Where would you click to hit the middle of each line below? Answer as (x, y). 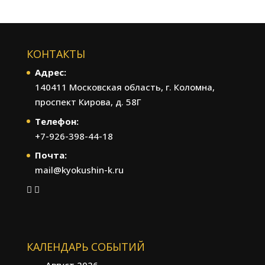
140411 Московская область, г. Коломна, (125, 87)
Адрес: (50, 72)
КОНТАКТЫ (56, 54)
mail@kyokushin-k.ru (79, 170)
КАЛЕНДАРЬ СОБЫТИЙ (85, 246)
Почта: (51, 155)
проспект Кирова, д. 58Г (88, 102)
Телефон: (56, 121)
